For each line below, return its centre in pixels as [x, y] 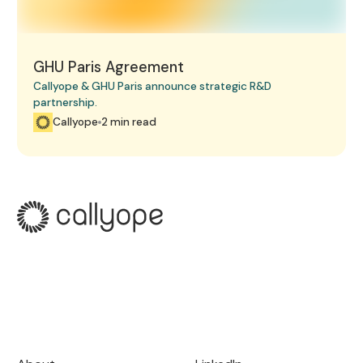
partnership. [66, 102]
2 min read [129, 122]
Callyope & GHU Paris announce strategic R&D [153, 86]
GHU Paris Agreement [109, 67]
